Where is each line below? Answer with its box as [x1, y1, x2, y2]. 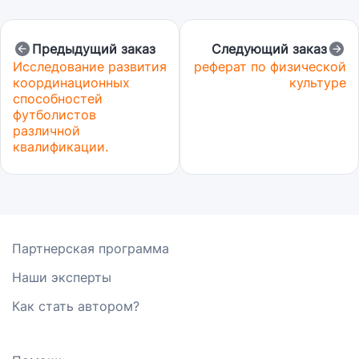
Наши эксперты [12, 269, 111, 285]
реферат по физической [194, 58, 346, 75]
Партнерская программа [12, 240, 169, 256]
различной [13, 123, 80, 139]
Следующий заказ [212, 41, 327, 57]
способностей [13, 91, 103, 107]
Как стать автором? [12, 298, 139, 314]
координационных [13, 75, 130, 91]
